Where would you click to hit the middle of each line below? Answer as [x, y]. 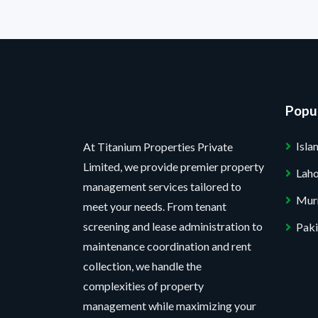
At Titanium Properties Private [158, 147]
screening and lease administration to [173, 226]
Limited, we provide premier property [174, 166]
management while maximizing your [170, 306]
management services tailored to [162, 186]
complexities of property [143, 286]
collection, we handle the [142, 266]
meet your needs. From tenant [155, 206]
